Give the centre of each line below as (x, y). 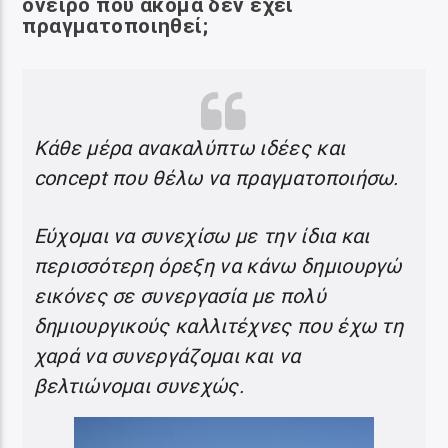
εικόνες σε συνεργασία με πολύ (179, 296)
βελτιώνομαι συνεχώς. (138, 386)
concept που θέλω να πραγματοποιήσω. (216, 178)
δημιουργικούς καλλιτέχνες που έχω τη (218, 326)
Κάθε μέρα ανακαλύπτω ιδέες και (189, 148)
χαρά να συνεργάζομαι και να (167, 356)
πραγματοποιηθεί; (115, 26)
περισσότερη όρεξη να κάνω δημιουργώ (217, 266)
